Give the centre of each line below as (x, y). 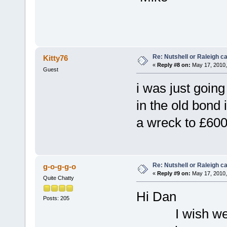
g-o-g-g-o (60, 167)
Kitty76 (56, 58)
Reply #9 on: (174, 174)
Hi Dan (156, 197)
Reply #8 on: (174, 65)
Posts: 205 (56, 198)
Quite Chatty (58, 178)
